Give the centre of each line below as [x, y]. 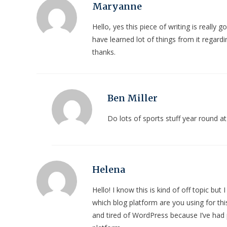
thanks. [104, 52]
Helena [109, 169]
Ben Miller [133, 98]
